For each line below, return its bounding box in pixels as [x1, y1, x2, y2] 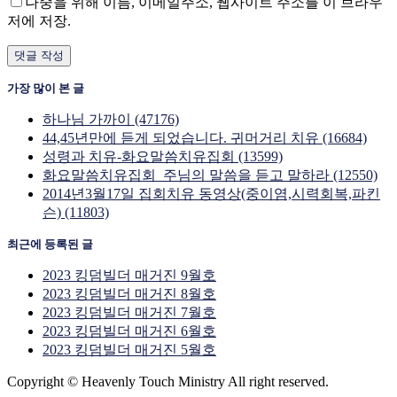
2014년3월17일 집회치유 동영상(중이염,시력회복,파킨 [43, 185, 380, 201]
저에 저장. [7, 12, 71, 28]
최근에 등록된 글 [7, 237, 93, 251]
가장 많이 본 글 [7, 81, 84, 95]
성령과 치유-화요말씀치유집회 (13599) [43, 148, 283, 164]
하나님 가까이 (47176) [43, 111, 179, 127]
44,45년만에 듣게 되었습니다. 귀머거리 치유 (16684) [43, 129, 367, 145]
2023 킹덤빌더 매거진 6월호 [43, 323, 216, 339]
